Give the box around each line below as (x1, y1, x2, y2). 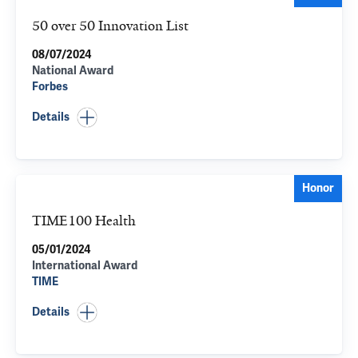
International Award (32, 259, 137, 272)
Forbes (32, 80, 68, 93)
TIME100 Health (32, 212, 136, 229)
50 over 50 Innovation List (32, 17, 189, 34)
